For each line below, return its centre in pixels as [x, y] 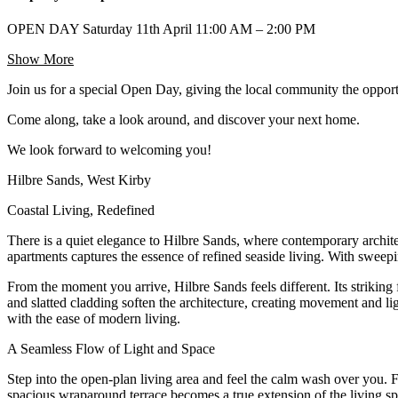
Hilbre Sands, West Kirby [79, 180]
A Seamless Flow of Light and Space [111, 349]
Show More [40, 60]
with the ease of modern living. [94, 319]
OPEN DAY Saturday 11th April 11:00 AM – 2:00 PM [161, 29]
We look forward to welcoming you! [109, 150]
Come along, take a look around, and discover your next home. [183, 120]
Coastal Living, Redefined [81, 211]
